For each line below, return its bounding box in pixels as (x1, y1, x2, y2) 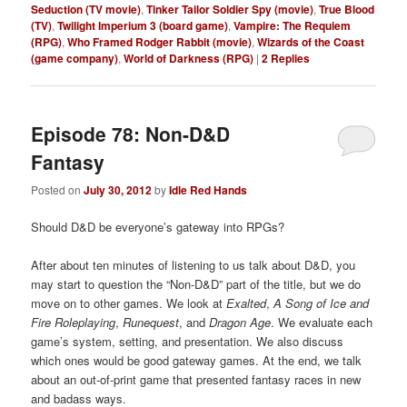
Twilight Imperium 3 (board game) (57, 17, 229, 35)
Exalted (226, 294, 267, 313)
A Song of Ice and (273, 294, 370, 313)
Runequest (123, 313, 180, 332)
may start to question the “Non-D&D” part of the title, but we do (31, 275, 362, 293)
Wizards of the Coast (257, 34, 365, 51)
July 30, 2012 (84, 181, 153, 198)
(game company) (31, 50, 119, 67)
